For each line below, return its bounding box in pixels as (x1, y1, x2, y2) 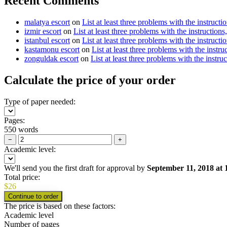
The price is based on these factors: (4, 202, 116, 211)
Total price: (4, 173, 40, 182)
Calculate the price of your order (4, 73, 176, 87)
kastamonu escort (24, 45, 80, 54)
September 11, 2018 (147, 164, 214, 173)
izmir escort (24, 27, 61, 36)
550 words (4, 125, 38, 134)
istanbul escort (24, 36, 70, 45)
